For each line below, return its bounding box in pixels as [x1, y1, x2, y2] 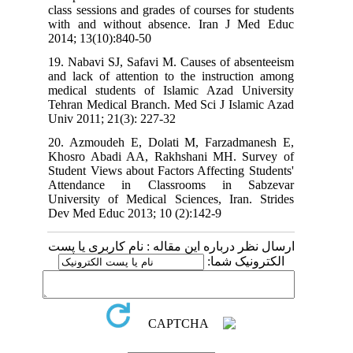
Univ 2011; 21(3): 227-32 [58, 111, 186, 125]
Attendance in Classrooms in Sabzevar [58, 177, 303, 191]
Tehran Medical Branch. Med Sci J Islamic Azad [58, 97, 303, 111]
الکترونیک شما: [213, 254, 294, 268]
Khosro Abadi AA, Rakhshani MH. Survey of [58, 149, 303, 163]
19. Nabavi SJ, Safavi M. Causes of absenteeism [58, 54, 303, 69]
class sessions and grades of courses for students [58, 2, 303, 17]
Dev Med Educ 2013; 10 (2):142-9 [58, 206, 232, 220]
